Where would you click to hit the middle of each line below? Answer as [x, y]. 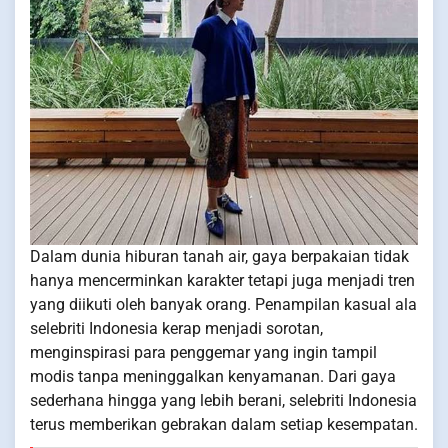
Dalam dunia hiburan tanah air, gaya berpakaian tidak [219, 256]
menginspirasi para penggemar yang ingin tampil [203, 352]
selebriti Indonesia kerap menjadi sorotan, [176, 328]
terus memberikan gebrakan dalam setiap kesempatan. [224, 424]
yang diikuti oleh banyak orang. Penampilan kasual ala [223, 304]
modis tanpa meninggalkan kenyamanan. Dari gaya [213, 376]
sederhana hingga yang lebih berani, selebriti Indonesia [223, 400]
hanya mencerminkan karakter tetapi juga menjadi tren [222, 280]
